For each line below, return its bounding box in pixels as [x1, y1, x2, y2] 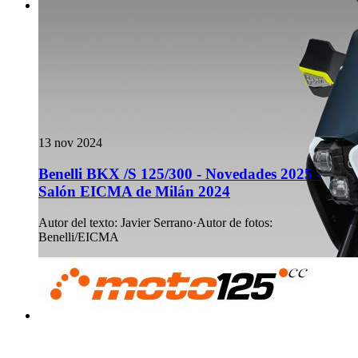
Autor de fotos [197, 215, 269, 229]
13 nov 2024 [38, 136, 102, 150]
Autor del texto [38, 215, 114, 229]
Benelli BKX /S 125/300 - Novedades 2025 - [38, 165, 321, 183]
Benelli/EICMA [38, 229, 119, 244]
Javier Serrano [121, 215, 193, 229]
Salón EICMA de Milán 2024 [38, 183, 230, 201]
